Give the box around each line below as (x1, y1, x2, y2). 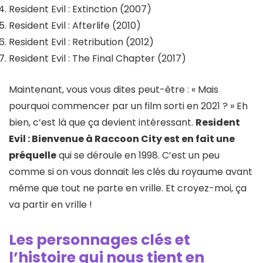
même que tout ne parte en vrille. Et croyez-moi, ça (9, 181, 247, 195)
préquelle (9, 149, 56, 163)
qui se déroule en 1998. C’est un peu (56, 149, 220, 163)
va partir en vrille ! (9, 198, 92, 212)
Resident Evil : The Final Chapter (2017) (9, 52, 186, 66)
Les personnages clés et (9, 230, 190, 251)
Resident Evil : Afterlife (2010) (9, 19, 141, 33)
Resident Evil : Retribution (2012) (9, 35, 154, 49)
